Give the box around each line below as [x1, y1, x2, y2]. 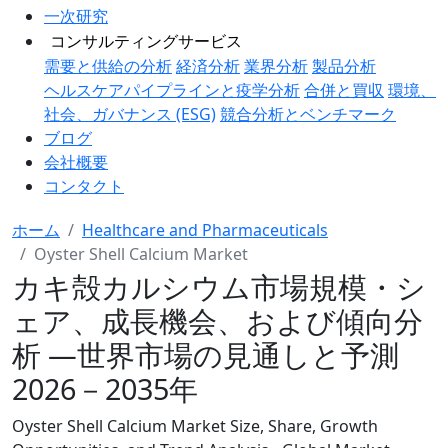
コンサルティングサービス [50, 30, 242, 52]
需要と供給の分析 [44, 55, 172, 77]
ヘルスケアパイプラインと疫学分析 [44, 79, 300, 101]
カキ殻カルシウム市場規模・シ [12, 267, 426, 306]
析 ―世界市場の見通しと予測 [12, 335, 399, 374]
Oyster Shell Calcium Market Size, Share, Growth [12, 415, 378, 437]
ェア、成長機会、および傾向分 [12, 301, 423, 340]
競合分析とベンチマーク [220, 103, 396, 125]
